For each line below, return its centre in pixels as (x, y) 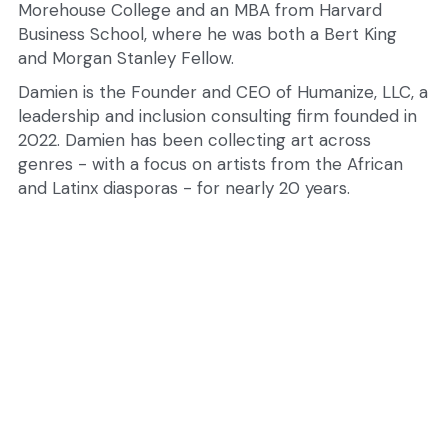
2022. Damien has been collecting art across (194, 140)
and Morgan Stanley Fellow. (125, 58)
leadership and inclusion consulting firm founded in (217, 116)
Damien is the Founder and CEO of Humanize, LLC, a (222, 92)
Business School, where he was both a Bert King (207, 34)
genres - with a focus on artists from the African (210, 164)
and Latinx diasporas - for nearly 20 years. (183, 188)
